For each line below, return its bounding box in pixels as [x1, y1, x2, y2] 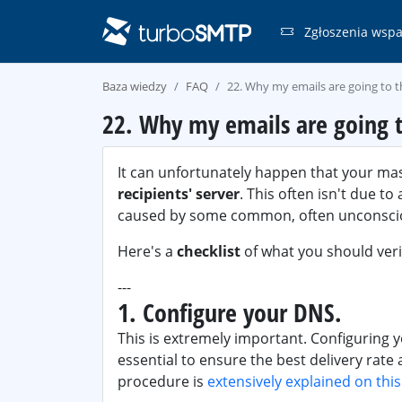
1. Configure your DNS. [118, 295, 342, 329]
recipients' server [118, 184, 240, 204]
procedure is [118, 371, 207, 391]
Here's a [118, 241, 177, 261]
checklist [177, 241, 240, 261]
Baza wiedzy [102, 78, 167, 94]
